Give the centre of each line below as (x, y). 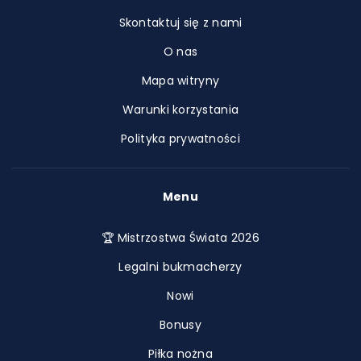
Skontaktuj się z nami (180, 23)
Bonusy (180, 325)
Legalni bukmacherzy (180, 267)
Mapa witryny (180, 81)
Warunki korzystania (180, 110)
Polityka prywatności (180, 139)
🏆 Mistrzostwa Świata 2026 (180, 238)
